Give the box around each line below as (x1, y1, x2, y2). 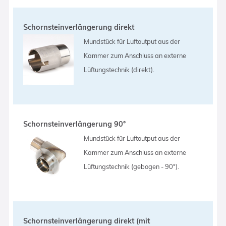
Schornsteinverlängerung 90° (23, 119, 126, 129)
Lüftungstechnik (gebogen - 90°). (84, 162, 180, 171)
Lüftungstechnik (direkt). (84, 65, 155, 74)
